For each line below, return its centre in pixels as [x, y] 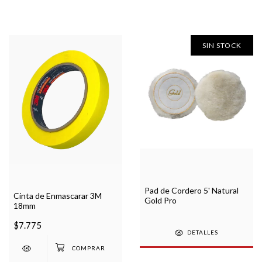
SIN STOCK [222, 45]
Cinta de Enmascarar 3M [58, 195]
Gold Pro [161, 200]
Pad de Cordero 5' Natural [192, 190]
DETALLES [203, 232]
